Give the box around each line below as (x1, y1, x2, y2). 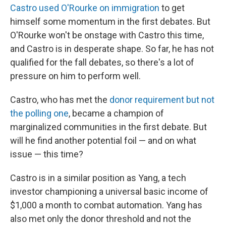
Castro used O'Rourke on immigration (10, 3, 159, 13)
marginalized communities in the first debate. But (10, 122, 207, 132)
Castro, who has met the (10, 94, 109, 105)
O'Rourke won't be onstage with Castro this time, (10, 30, 204, 40)
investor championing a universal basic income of (10, 186, 208, 197)
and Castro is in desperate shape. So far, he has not (10, 43, 214, 54)
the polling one (10, 108, 69, 119)
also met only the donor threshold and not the (10, 213, 191, 224)
